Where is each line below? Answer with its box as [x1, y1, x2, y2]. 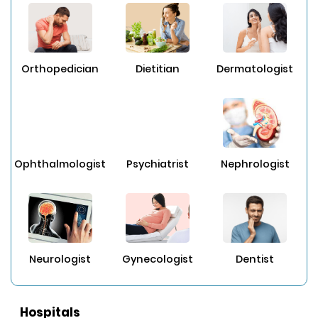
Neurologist [29, 252, 92, 267]
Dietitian [135, 61, 180, 76]
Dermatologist [216, 61, 294, 76]
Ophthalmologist [14, 156, 106, 171]
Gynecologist [121, 252, 193, 267]
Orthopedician [21, 61, 99, 76]
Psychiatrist [126, 156, 189, 171]
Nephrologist [220, 156, 290, 171]
